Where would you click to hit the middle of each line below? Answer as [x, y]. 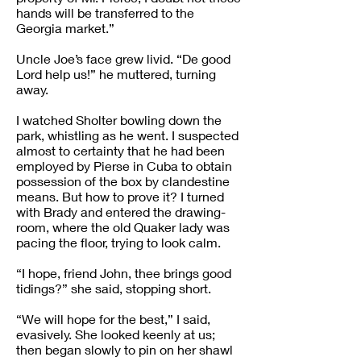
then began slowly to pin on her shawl [124, 349]
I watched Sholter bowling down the [119, 120]
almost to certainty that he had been [120, 150]
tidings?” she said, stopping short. [114, 288]
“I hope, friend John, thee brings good [124, 273]
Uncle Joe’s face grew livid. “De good [123, 58]
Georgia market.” [65, 28]
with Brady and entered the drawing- [121, 212]
